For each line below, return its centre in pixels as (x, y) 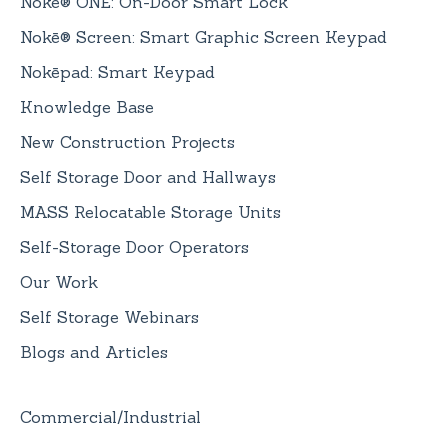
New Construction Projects (127, 142)
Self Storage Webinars (109, 317)
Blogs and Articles (94, 352)
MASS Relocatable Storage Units (150, 212)
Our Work (59, 282)
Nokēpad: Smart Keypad (117, 72)
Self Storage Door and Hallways (148, 177)
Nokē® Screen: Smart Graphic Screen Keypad (203, 37)
